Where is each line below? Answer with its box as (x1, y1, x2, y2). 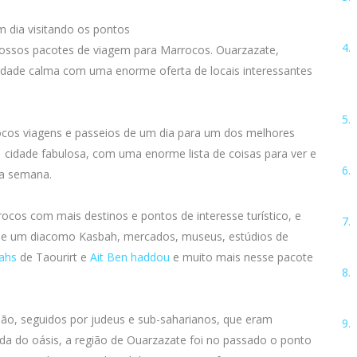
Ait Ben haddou (90, 249, 170, 265)
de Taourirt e (17, 249, 90, 265)
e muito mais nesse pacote (170, 249, 313, 265)
